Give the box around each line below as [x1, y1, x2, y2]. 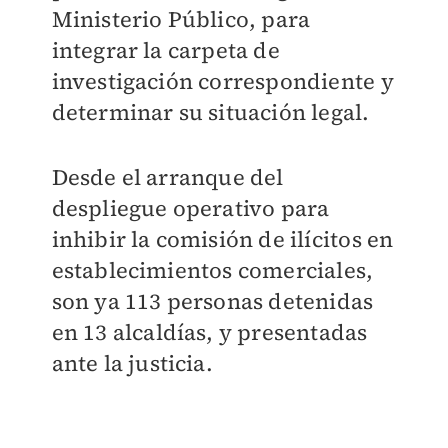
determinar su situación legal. [51, 97, 370, 128]
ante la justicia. [51, 348, 213, 379]
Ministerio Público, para [51, 4, 311, 35]
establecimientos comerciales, [51, 255, 374, 286]
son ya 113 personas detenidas [51, 286, 374, 317]
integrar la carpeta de [51, 35, 280, 66]
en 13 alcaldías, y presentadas [51, 317, 368, 348]
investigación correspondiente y [51, 66, 394, 97]
